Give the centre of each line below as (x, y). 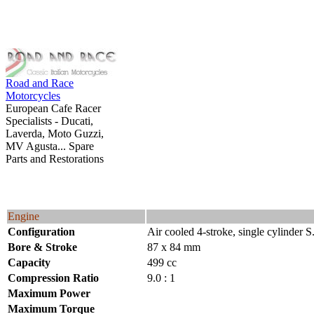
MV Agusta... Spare (50, 146)
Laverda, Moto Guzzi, (55, 134)
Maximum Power (49, 293)
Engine (23, 216)
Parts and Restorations (55, 159)
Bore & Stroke (42, 247)
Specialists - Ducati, (49, 121)
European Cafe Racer (53, 108)
